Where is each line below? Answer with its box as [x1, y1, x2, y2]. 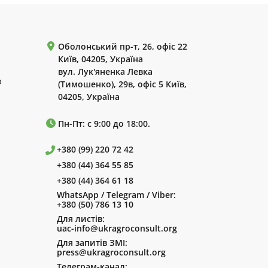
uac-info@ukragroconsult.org [56, 223, 177, 234]
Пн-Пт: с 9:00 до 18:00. [58, 118, 150, 130]
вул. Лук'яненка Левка [58, 66, 153, 78]
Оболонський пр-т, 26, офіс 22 [58, 41, 187, 53]
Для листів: [56, 213, 105, 225]
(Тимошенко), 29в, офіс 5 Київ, [58, 78, 187, 90]
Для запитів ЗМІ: [56, 237, 127, 249]
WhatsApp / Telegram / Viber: [56, 189, 176, 201]
